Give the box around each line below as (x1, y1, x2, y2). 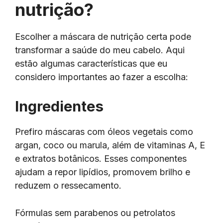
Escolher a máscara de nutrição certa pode (15, 31, 191, 42)
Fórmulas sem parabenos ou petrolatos (15, 208, 175, 219)
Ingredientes (15, 97, 104, 115)
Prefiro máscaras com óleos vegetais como (15, 126, 193, 137)
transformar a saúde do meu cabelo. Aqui (15, 44, 185, 55)
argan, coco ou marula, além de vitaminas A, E (15, 139, 205, 150)
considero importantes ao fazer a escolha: (15, 71, 188, 82)
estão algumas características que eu (15, 58, 167, 69)
